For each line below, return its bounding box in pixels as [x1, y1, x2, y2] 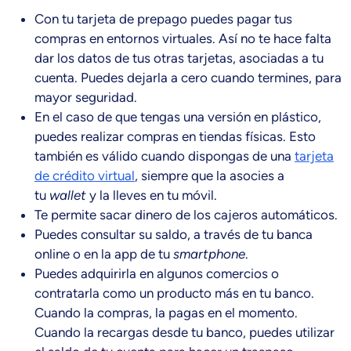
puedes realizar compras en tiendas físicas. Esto [34, 128, 316, 144]
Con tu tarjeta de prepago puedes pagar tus [34, 10, 292, 27]
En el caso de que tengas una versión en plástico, [34, 108, 321, 125]
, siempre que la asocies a [135, 167, 284, 183]
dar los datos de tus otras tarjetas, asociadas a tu [34, 49, 324, 66]
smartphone [170, 245, 245, 262]
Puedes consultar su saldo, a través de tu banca [34, 226, 313, 242]
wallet [49, 186, 86, 203]
